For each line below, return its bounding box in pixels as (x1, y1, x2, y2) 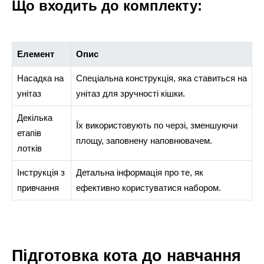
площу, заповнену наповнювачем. (75, 136, 212, 146)
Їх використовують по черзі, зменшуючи (75, 120, 237, 131)
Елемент (16, 49, 54, 60)
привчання (16, 183, 59, 193)
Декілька (16, 113, 52, 123)
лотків (16, 143, 42, 154)
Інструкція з (16, 167, 65, 178)
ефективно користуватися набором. (75, 183, 221, 193)
